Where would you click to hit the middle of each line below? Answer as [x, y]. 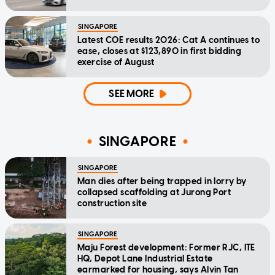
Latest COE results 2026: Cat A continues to [169, 41]
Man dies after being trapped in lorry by [162, 182]
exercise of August [116, 63]
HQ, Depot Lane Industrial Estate [145, 259]
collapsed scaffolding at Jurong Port [154, 193]
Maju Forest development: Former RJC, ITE [166, 248]
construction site [112, 204]
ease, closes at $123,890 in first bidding [160, 52]
